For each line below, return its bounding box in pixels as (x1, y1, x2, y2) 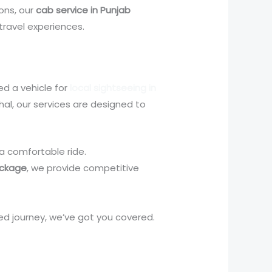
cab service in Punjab (36, 4, 131, 17)
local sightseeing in (70, 81, 157, 95)
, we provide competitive (27, 161, 140, 175)
